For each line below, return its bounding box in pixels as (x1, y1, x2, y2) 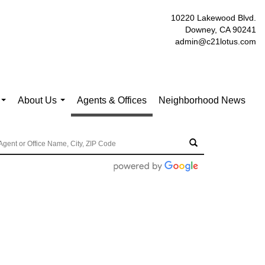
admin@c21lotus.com (175, 37, 256, 46)
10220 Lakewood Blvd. (171, 13, 256, 22)
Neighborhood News (159, 95, 245, 105)
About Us (18, 95, 57, 105)
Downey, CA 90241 (185, 25, 256, 34)
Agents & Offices (77, 95, 147, 105)
